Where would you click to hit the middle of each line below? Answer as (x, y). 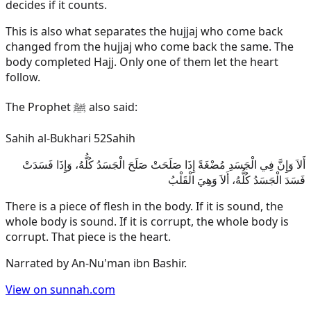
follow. (23, 77)
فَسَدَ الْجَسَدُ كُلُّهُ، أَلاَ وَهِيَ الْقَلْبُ (237, 180)
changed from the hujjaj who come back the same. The (150, 47)
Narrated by (39, 263)
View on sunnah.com (60, 290)
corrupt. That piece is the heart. (88, 237)
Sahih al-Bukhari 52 (56, 138)
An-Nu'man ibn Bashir (128, 263)
